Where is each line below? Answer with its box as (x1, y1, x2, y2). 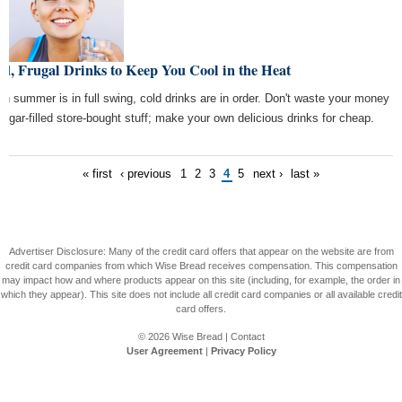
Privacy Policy (210, 345, 276, 356)
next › (252, 167, 283, 181)
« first (83, 167, 113, 181)
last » (290, 167, 319, 181)
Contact (230, 330, 265, 342)
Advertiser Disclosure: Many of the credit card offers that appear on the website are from (8, 245, 394, 257)
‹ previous (120, 167, 172, 181)
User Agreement (126, 345, 203, 356)
